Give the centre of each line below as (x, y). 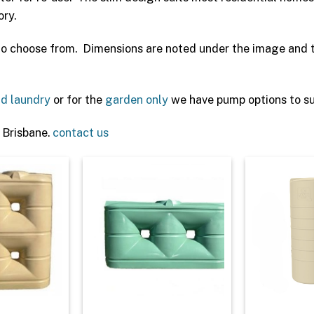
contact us (81, 133)
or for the (78, 100)
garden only (137, 100)
